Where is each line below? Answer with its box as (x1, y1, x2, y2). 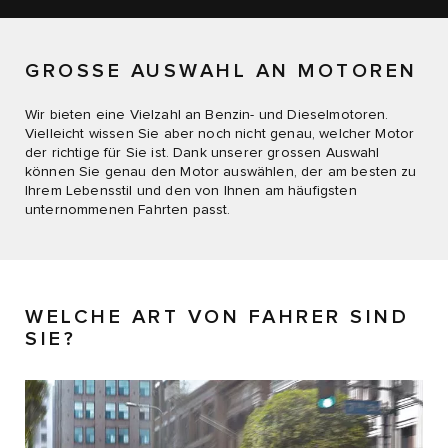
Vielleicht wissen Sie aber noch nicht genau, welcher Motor (25, 126, 415, 141)
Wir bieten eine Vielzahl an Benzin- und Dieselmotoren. (25, 107, 389, 122)
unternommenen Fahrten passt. (25, 202, 231, 217)
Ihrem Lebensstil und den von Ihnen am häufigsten (25, 183, 357, 198)
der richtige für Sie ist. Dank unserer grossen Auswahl (25, 145, 380, 160)
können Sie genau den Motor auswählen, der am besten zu (25, 164, 417, 179)
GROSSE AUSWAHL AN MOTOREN (25, 60, 418, 81)
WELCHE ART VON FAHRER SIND (25, 307, 409, 328)
